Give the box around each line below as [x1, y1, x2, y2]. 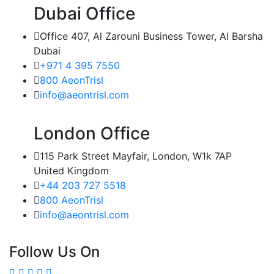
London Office [34, 123, 150, 144]
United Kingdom [34, 165, 109, 177]
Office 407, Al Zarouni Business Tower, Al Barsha [40, 30, 263, 42]
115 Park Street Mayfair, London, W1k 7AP [40, 150, 232, 162]
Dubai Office [34, 3, 135, 24]
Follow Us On [9, 243, 100, 261]
